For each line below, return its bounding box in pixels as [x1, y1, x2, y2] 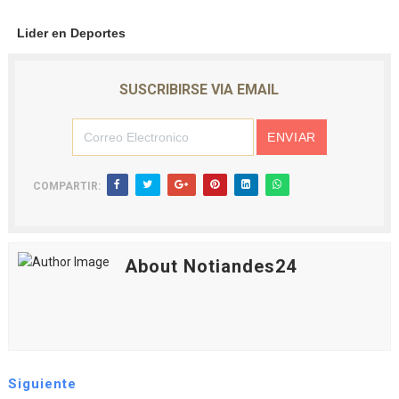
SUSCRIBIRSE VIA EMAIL [119, 81, 280, 99]
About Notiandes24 [124, 256, 297, 278]
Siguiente [7, 376, 77, 393]
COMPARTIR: [32, 180, 101, 193]
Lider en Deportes [16, 26, 126, 41]
